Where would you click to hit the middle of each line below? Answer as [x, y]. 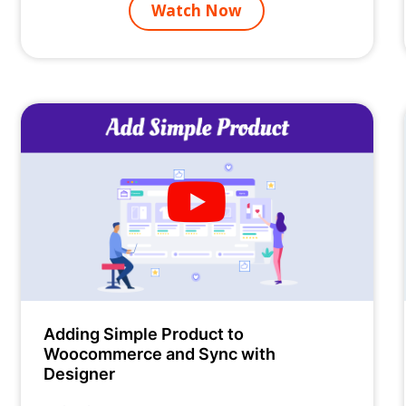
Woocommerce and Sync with [160, 353]
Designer [80, 373]
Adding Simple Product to [144, 333]
